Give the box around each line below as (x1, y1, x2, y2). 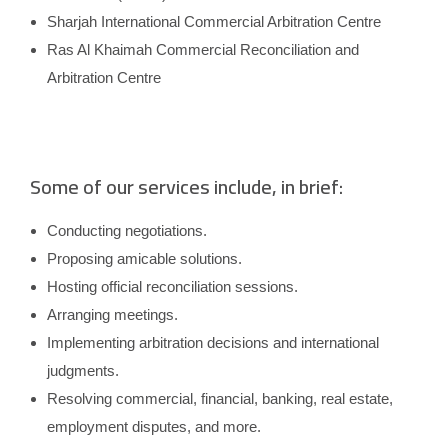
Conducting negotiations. (46, 222, 207, 240)
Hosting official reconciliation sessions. (46, 278, 298, 296)
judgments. (46, 362, 119, 380)
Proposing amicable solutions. (46, 250, 242, 268)
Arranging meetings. (46, 306, 178, 324)
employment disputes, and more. (46, 418, 261, 436)
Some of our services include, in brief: (30, 168, 343, 206)
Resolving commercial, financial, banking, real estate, (46, 390, 393, 408)
